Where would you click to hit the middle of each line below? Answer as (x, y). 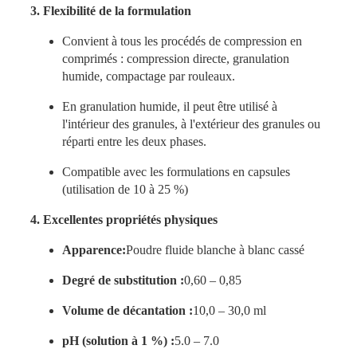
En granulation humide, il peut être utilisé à (169, 107)
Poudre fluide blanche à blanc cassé (215, 250)
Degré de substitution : (123, 280)
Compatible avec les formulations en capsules (176, 172)
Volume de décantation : (127, 311)
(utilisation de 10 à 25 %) (125, 190)
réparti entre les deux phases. (134, 142)
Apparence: (94, 250)
